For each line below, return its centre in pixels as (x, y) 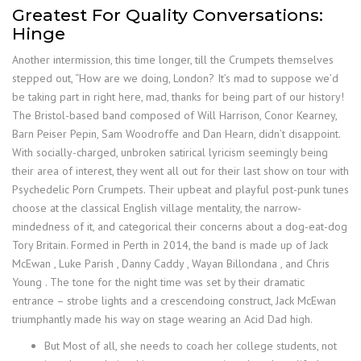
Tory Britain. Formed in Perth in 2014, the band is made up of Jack (170, 245)
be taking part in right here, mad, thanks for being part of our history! (178, 97)
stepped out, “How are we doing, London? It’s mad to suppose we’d (175, 79)
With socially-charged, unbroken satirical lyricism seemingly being (170, 153)
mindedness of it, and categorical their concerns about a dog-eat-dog (180, 227)
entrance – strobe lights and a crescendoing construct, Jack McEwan (174, 301)
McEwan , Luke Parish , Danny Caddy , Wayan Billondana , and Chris (171, 264)
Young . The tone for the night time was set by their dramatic (158, 282)
